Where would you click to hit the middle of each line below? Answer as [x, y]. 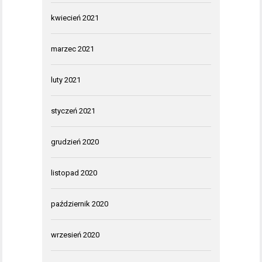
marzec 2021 [73, 49]
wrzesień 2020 [75, 235]
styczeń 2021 [73, 111]
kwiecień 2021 [75, 18]
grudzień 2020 [75, 142]
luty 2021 [66, 80]
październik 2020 [80, 204]
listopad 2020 [74, 173]
